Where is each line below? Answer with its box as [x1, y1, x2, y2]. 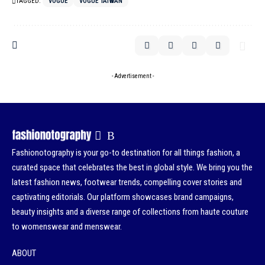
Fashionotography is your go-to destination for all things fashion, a [12, 147, 240, 158]
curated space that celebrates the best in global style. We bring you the [12, 161, 253, 173]
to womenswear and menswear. [12, 221, 122, 232]
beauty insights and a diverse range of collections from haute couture [12, 206, 248, 217]
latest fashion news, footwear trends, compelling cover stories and [12, 176, 242, 188]
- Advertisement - [111, 72, 154, 79]
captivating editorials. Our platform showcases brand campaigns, [12, 191, 234, 202]
